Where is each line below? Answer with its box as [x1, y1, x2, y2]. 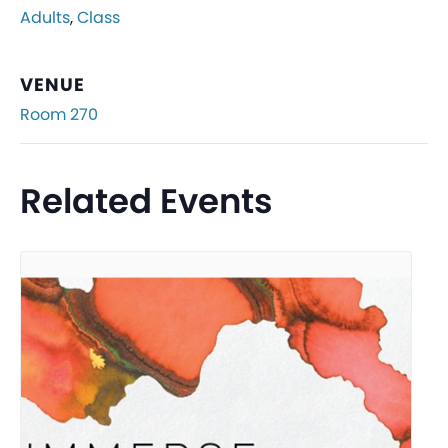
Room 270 [20, 103, 98, 127]
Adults [20, 6, 70, 30]
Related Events [20, 177, 273, 226]
